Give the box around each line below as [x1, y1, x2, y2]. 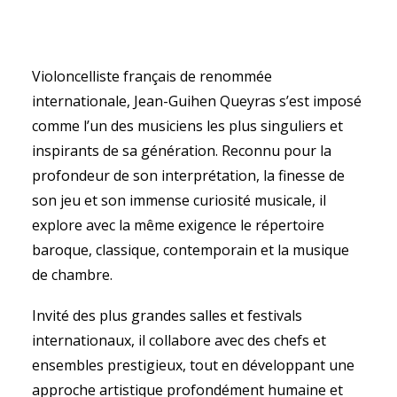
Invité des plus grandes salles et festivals [32, 306, 302, 325]
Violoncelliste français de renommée [32, 66, 272, 86]
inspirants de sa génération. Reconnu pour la [32, 141, 331, 160]
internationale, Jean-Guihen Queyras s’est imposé [32, 91, 362, 111]
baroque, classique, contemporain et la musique [32, 240, 349, 260]
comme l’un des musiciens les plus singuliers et [32, 116, 343, 136]
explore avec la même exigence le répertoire [32, 215, 324, 235]
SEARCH [154, 92, 252, 126]
